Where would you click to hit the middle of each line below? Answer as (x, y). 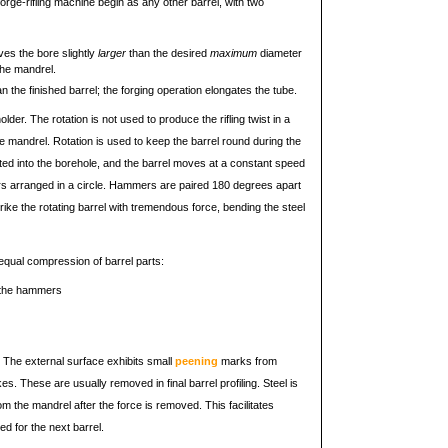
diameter (279, 53)
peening (196, 361)
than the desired (168, 53)
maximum (233, 53)
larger (112, 53)
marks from (247, 361)
